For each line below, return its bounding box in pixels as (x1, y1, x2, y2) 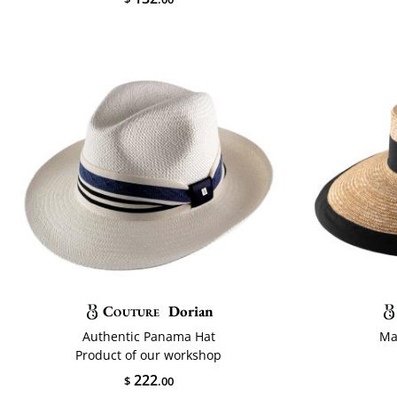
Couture (103, 300, 160, 321)
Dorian (167, 300, 214, 321)
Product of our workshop (75, 346, 222, 364)
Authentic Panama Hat (82, 328, 215, 346)
